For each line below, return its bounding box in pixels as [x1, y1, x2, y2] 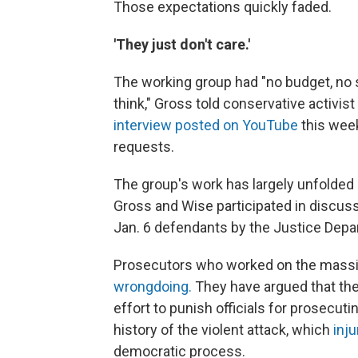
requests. [113, 138, 174, 156]
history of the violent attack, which [113, 321, 333, 339]
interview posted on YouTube [113, 117, 298, 134]
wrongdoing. [113, 278, 192, 296]
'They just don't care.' [113, 36, 250, 54]
